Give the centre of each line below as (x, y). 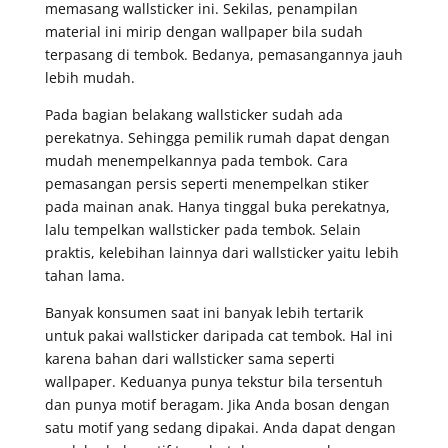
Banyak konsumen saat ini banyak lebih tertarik (203, 312)
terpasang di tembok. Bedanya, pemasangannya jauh (223, 54)
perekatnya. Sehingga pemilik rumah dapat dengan (217, 137)
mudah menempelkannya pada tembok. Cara (196, 160)
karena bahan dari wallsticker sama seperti (189, 358)
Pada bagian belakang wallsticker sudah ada (193, 114)
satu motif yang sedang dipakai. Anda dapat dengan (220, 427)
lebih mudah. (89, 77)
